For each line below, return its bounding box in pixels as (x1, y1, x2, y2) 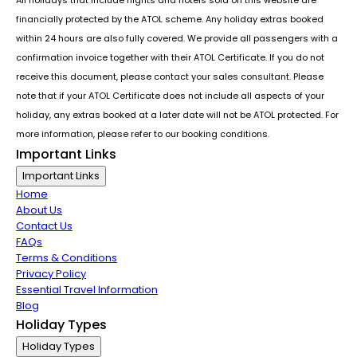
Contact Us (16, 218, 73, 233)
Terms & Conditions (16, 249, 117, 265)
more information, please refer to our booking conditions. (16, 127, 269, 140)
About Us (16, 202, 62, 218)
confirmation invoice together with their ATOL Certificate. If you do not (16, 50, 324, 64)
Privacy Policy (16, 265, 86, 281)
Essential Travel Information (16, 281, 158, 297)
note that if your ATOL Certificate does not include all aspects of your (16, 88, 324, 102)
